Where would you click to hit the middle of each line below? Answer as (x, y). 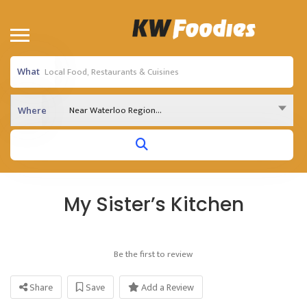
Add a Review (167, 287)
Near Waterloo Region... (115, 110)
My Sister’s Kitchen (153, 205)
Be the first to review (153, 254)
